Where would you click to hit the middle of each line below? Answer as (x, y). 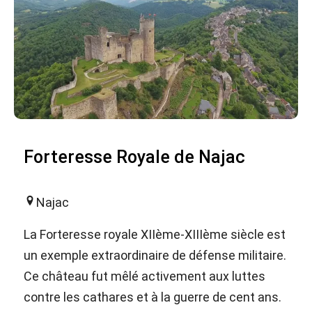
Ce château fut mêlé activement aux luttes (145, 276)
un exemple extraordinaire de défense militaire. (155, 255)
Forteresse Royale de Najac (134, 157)
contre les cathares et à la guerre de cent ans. (153, 297)
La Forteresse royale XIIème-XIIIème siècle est (155, 234)
